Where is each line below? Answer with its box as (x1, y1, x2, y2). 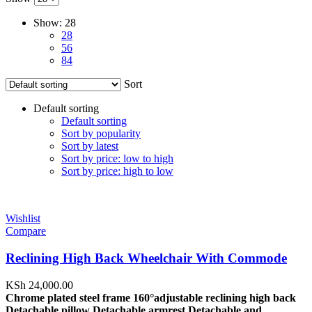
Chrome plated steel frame (6, 291, 133, 304)
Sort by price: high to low (61, 165, 173, 178)
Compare (6, 225, 46, 237)
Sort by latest (61, 140, 118, 153)
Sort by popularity (61, 127, 141, 140)
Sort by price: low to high (61, 153, 173, 165)
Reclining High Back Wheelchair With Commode (6, 250, 287, 265)
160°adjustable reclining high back (133, 291, 296, 304)
